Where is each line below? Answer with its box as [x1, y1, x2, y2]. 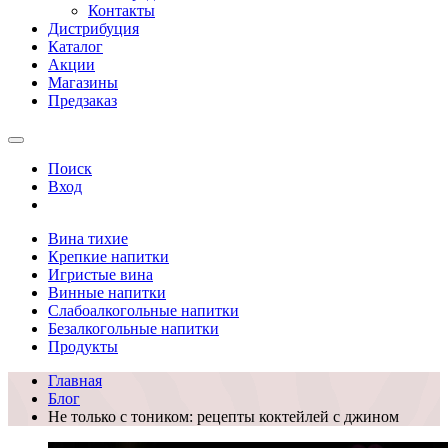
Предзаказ [48, 92, 117, 109]
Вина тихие [48, 230, 128, 247]
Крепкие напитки [48, 248, 169, 265]
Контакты [88, 2, 155, 19]
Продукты [48, 338, 118, 355]
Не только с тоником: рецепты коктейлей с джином [48, 408, 399, 425]
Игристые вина [48, 266, 153, 283]
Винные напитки [48, 284, 166, 301]
